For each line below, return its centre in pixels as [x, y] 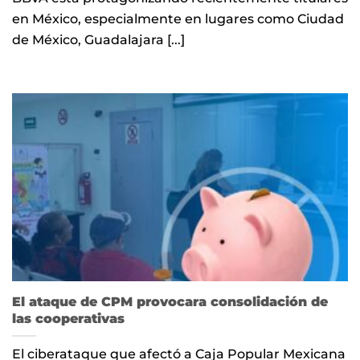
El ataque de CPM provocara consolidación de [170, 302]
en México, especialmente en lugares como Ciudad [178, 18]
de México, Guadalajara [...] [98, 39]
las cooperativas [68, 319]
